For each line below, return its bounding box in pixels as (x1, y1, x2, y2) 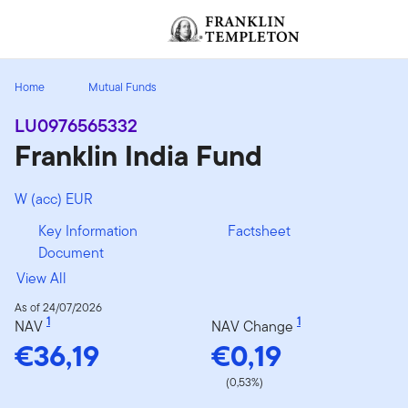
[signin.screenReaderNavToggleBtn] (15, 9, 249, 25)
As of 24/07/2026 (15, 298, 102, 316)
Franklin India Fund (15, 133, 262, 177)
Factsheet (228, 219, 291, 241)
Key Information (38, 219, 138, 241)
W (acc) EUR (15, 188, 93, 209)
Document (38, 241, 104, 263)
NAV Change (211, 315, 297, 337)
